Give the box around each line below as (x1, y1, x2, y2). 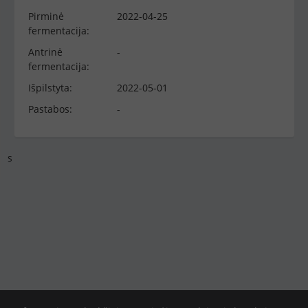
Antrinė (28, 45, 63, 58)
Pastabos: (28, 102, 72, 115)
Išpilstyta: (28, 81, 72, 94)
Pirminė (28, 10, 64, 23)
